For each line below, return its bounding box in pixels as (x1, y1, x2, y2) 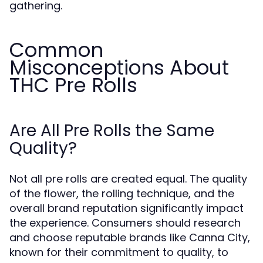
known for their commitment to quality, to (9, 245, 228, 259)
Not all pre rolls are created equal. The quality (9, 171, 247, 186)
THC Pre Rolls (9, 71, 137, 99)
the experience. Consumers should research (9, 215, 241, 230)
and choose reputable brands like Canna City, (9, 230, 250, 245)
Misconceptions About (9, 53, 229, 82)
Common (9, 36, 103, 64)
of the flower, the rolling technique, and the (9, 186, 234, 201)
